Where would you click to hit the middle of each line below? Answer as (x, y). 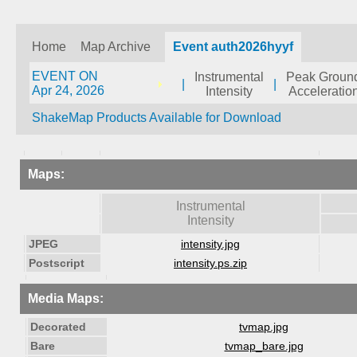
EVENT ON (65, 76)
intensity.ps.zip (210, 263)
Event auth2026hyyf (233, 47)
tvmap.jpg (264, 327)
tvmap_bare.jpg (264, 346)
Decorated (58, 327)
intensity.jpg (210, 244)
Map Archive (116, 47)
